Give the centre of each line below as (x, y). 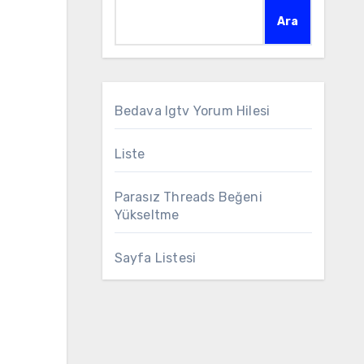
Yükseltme (147, 215)
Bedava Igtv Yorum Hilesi (192, 111)
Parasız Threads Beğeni (188, 197)
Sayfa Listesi (155, 258)
